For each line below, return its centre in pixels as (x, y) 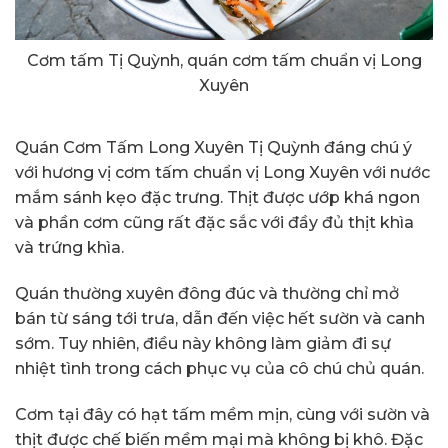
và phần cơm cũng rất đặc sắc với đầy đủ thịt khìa (214, 222)
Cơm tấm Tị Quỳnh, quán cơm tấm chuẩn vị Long (224, 61)
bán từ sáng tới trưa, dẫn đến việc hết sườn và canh (220, 318)
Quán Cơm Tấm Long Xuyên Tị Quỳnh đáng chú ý (213, 147)
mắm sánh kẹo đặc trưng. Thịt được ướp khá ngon (217, 197)
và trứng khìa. (69, 247)
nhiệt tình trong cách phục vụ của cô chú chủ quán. (219, 368)
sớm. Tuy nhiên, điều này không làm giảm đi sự (203, 343)
